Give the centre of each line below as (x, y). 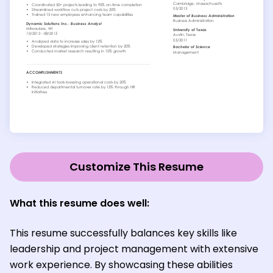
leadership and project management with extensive (134, 249)
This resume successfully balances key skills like (123, 233)
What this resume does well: (80, 204)
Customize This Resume (136, 167)
